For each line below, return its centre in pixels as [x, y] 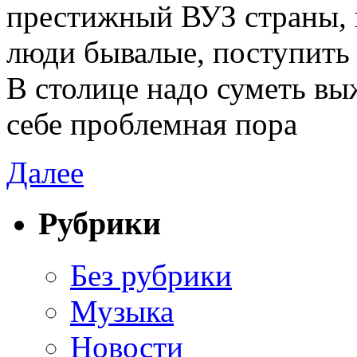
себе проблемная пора [152, 124]
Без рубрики [151, 276]
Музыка [122, 312]
